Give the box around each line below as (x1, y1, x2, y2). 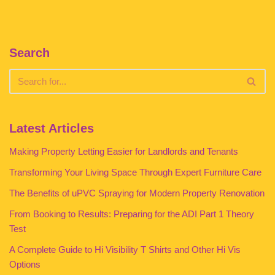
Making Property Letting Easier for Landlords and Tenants (9, 146, 238, 157)
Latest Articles (9, 122, 94, 135)
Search (9, 46, 50, 60)
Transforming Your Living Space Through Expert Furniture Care (9, 167, 261, 177)
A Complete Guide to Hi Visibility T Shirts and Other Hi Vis (9, 244, 241, 255)
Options (9, 259, 41, 269)
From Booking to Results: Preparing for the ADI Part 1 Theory (9, 209, 254, 219)
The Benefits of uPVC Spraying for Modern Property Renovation (9, 188, 265, 198)
